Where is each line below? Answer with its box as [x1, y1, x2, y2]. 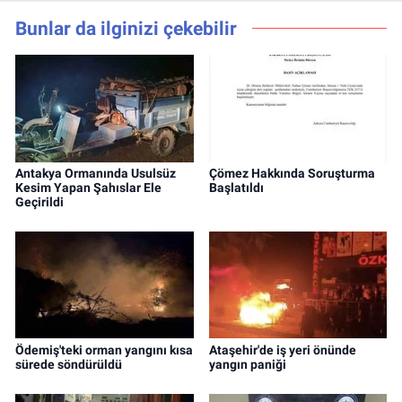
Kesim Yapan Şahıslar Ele [15, 179, 162, 195]
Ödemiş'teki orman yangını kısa [15, 342, 193, 357]
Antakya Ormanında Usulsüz [15, 165, 176, 180]
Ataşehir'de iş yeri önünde [208, 342, 356, 357]
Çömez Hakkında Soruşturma [208, 165, 375, 180]
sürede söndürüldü [15, 356, 122, 371]
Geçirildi [15, 194, 64, 209]
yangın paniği [208, 356, 286, 371]
